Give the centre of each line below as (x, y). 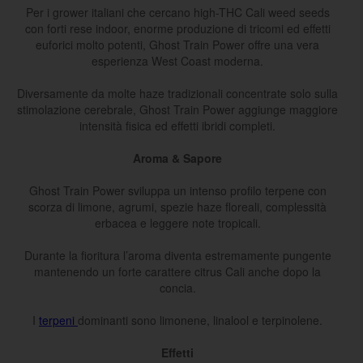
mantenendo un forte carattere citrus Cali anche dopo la (177, 272)
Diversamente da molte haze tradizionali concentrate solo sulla (177, 94)
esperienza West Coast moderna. (177, 61)
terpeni (58, 320)
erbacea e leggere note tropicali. (177, 223)
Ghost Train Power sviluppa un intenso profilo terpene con (177, 191)
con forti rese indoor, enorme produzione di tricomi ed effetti (177, 29)
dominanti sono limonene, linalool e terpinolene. (200, 320)
